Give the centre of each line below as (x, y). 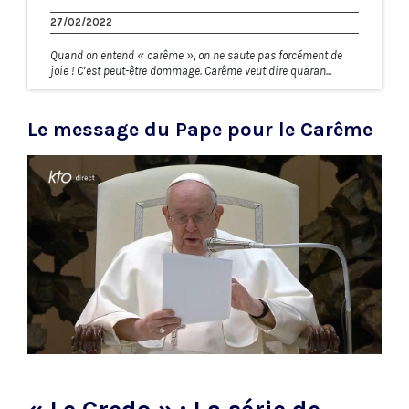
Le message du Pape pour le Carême (200, 129)
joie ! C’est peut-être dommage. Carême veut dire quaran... (191, 70)
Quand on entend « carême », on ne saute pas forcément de (196, 55)
